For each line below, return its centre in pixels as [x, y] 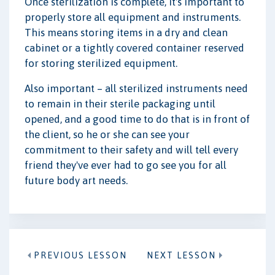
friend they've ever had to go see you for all [126, 165]
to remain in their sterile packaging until [120, 103]
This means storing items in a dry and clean [126, 32]
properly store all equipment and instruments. [133, 17]
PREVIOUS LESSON [80, 255]
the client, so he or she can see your [107, 134]
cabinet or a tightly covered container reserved [134, 48]
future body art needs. [76, 180]
